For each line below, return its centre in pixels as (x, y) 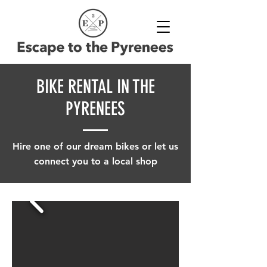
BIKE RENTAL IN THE (95, 87)
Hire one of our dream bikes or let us (95, 146)
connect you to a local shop (95, 161)
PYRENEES (95, 109)
